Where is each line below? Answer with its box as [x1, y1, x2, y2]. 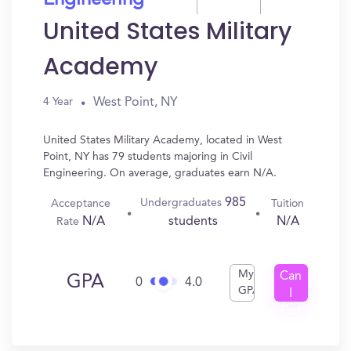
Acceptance [51, 197, 111, 209]
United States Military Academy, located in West [43, 135, 282, 146]
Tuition [271, 197, 305, 209]
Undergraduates [140, 197, 226, 208]
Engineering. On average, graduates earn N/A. [43, 168, 277, 179]
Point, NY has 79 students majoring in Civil [43, 151, 252, 162]
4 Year [43, 96, 73, 107]
